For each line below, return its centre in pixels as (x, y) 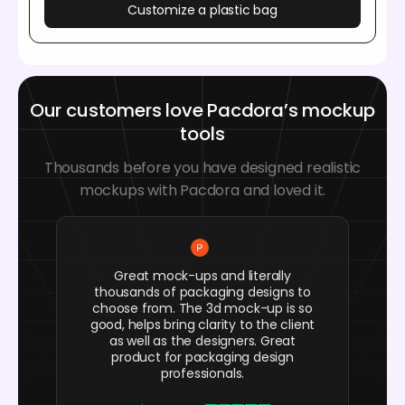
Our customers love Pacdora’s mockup (202, 111)
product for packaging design (202, 358)
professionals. (202, 374)
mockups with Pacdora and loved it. (202, 191)
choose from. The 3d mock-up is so (202, 309)
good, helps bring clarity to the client (202, 325)
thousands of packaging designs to (202, 292)
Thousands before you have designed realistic (202, 168)
